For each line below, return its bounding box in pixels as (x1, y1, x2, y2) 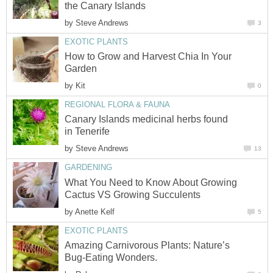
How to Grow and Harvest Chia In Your (65, 51, 232, 62)
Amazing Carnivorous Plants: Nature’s (65, 240, 230, 251)
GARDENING (65, 163, 112, 172)
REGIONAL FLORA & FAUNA (65, 100, 170, 110)
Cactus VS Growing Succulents (65, 189, 200, 200)
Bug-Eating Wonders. (65, 252, 157, 263)
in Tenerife (65, 126, 110, 137)
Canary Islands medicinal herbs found (65, 114, 228, 125)
